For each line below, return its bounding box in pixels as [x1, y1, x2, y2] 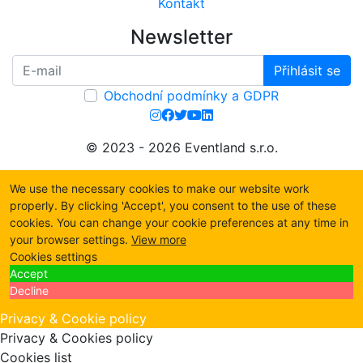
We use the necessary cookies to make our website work [10, 181, 310, 196]
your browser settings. [10, 233, 131, 247]
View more [131, 233, 186, 247]
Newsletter [130, 25, 233, 49]
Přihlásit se [274, 62, 340, 79]
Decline [10, 284, 49, 298]
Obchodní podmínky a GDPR [104, 88, 279, 105]
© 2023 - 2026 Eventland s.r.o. [85, 139, 278, 156]
